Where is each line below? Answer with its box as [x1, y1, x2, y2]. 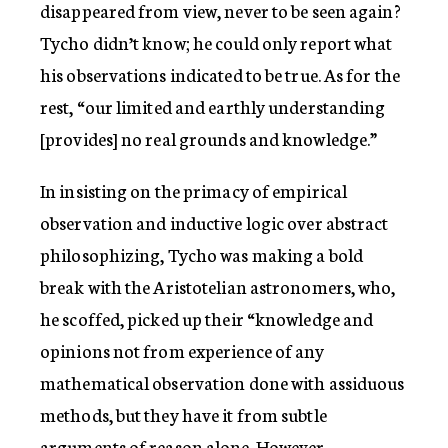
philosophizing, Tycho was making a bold [40, 240, 363, 267]
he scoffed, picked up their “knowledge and [40, 304, 374, 331]
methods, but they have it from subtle [40, 400, 327, 427]
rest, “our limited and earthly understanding [40, 92, 386, 119]
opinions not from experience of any [40, 336, 325, 363]
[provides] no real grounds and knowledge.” [40, 124, 378, 151]
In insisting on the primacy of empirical [40, 176, 348, 203]
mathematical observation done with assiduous [40, 368, 405, 395]
